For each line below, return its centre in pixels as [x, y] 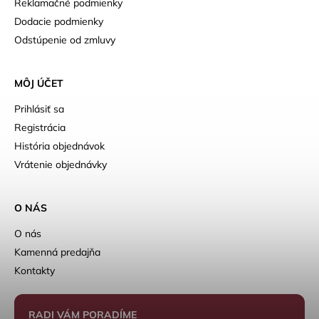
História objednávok [59, 146]
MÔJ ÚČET [39, 83]
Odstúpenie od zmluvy [65, 40]
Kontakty [35, 271]
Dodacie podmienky [59, 22]
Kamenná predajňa [57, 252]
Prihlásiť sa [39, 109]
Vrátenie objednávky [61, 165]
